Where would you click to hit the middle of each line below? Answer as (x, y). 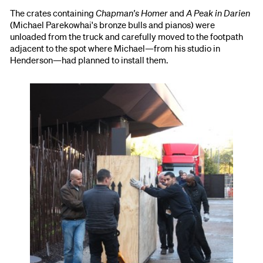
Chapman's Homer (132, 13)
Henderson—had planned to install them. (89, 60)
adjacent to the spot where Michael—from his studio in (115, 48)
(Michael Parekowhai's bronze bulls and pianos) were (113, 24)
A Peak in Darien (218, 13)
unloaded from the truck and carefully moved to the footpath (127, 36)
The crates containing (53, 13)
